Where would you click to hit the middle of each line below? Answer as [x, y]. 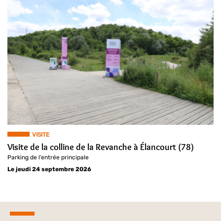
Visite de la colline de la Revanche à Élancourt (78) [101, 147]
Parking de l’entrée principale [48, 158]
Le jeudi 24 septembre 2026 [49, 169]
